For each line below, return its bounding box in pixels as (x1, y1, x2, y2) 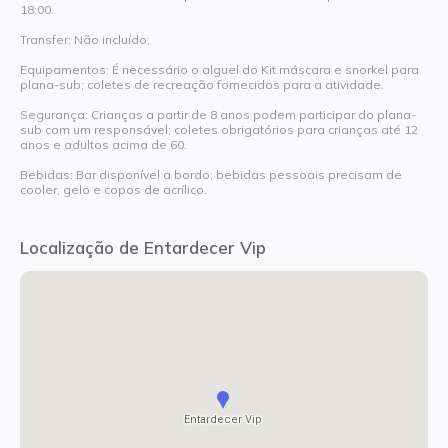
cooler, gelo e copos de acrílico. (20, 182, 207, 198)
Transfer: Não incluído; (20, 32, 150, 48)
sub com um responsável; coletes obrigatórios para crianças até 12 (20, 122, 418, 138)
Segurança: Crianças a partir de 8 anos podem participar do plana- (20, 107, 416, 123)
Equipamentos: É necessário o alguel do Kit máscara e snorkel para (20, 62, 419, 78)
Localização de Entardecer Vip (20, 237, 266, 259)
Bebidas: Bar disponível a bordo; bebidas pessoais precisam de (20, 167, 402, 183)
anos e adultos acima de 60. (20, 137, 187, 153)
